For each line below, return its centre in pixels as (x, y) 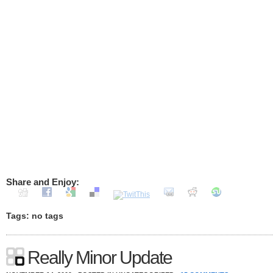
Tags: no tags (35, 216)
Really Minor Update (100, 257)
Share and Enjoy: (43, 182)
